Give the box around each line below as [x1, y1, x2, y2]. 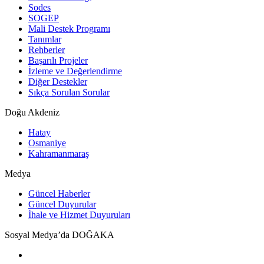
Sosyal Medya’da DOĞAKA [5, 229, 114, 240]
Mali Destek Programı [28, 23, 110, 34]
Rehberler [28, 44, 65, 55]
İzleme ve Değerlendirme [28, 65, 122, 76]
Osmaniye [28, 137, 66, 148]
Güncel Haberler [28, 188, 90, 199]
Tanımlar [28, 34, 61, 44]
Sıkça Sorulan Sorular [28, 87, 110, 97]
